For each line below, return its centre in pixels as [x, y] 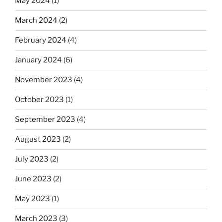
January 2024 [38, 60]
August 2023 [38, 139]
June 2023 [33, 179]
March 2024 [36, 21]
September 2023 [45, 120]
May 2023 [32, 199]
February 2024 [41, 40]
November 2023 [44, 80]
